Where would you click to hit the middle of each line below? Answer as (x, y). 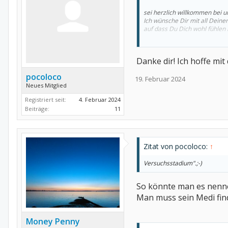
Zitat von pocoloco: (177, 147)
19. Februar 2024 (160, 79)
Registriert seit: (46, 100)
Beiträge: (37, 109)
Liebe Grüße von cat (172, 45)
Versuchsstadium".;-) (173, 163)
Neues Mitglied (46, 85)
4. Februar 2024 (100, 100)
